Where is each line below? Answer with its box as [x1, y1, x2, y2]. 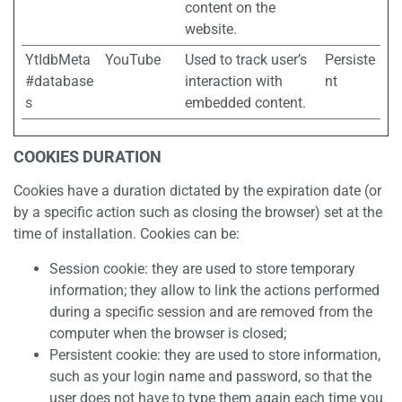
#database [25, 73, 93, 90]
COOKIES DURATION [13, 147, 162, 166]
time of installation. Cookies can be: [13, 225, 240, 242]
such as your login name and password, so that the [49, 368, 371, 385]
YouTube [105, 51, 161, 68]
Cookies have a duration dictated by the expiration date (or [13, 182, 381, 199]
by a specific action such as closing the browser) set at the [13, 204, 382, 221]
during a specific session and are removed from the [49, 303, 372, 320]
